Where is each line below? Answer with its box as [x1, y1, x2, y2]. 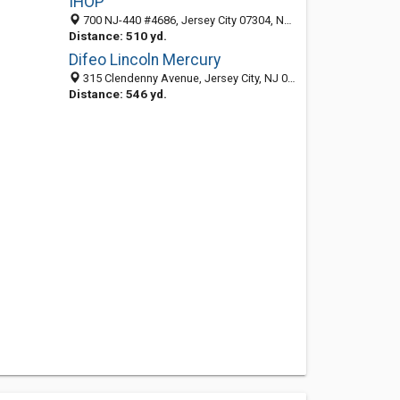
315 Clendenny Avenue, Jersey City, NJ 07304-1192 [79, 71, 287, 85]
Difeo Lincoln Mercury [68, 51, 221, 69]
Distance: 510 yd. [68, 29, 167, 43]
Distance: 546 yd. [68, 87, 167, 101]
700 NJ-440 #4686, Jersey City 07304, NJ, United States [79, 13, 284, 27]
